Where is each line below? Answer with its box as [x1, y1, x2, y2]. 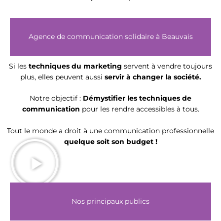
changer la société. [132, 73, 201, 81]
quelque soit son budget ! [64, 138, 157, 146]
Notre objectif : [30, 94, 81, 103]
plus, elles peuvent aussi [20, 73, 105, 81]
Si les [9, 62, 29, 70]
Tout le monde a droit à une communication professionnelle [7, 127, 214, 135]
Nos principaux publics [72, 197, 149, 206]
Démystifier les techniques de [81, 94, 191, 103]
